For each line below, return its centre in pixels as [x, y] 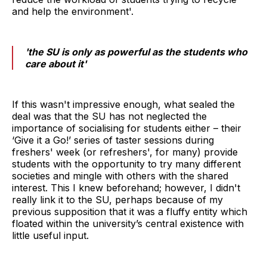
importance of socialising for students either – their [127, 128]
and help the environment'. [73, 12]
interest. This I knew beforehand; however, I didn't [126, 188]
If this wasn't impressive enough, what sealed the [123, 105]
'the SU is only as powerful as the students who [136, 52]
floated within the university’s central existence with [128, 224]
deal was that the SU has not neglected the [109, 117]
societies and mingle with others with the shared [120, 176]
